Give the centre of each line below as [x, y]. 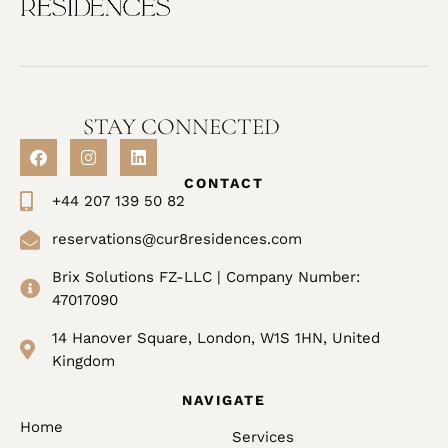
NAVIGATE [224, 400]
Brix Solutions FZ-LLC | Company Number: [206, 277]
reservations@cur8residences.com [177, 239]
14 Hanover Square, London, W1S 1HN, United [216, 338]
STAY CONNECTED [181, 127]
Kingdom [83, 361]
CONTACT [224, 183]
